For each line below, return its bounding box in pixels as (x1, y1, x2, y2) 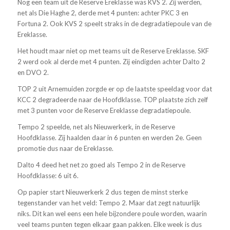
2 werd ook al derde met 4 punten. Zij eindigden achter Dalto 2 (17, 57, 205, 66)
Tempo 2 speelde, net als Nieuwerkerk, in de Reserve (17, 122, 175, 131)
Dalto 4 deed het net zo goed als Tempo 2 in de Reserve (17, 161, 185, 169)
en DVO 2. (17, 68, 49, 76)
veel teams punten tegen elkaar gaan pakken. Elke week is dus (17, 220, 202, 229)
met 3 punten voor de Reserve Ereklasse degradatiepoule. (17, 106, 191, 114)
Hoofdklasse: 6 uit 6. (17, 171, 79, 180)
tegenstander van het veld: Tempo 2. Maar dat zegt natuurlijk (17, 199, 200, 207)
